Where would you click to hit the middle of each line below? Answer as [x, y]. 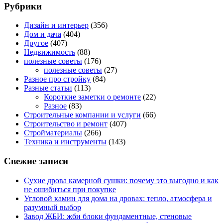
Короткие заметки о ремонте [92, 97]
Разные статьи [48, 88]
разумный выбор [53, 207]
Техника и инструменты [65, 142]
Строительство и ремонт [66, 124]
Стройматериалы [53, 133]
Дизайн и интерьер [56, 25]
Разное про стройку [57, 79]
